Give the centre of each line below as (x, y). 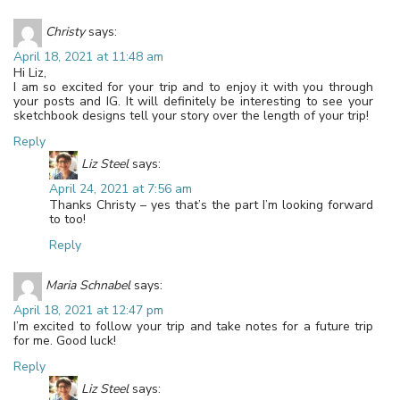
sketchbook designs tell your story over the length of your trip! (191, 116)
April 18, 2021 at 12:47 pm (88, 311)
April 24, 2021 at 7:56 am (121, 189)
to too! (67, 220)
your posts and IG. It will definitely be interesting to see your (193, 102)
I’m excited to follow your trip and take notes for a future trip (193, 327)
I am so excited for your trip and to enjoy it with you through (193, 87)
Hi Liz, (30, 73)
